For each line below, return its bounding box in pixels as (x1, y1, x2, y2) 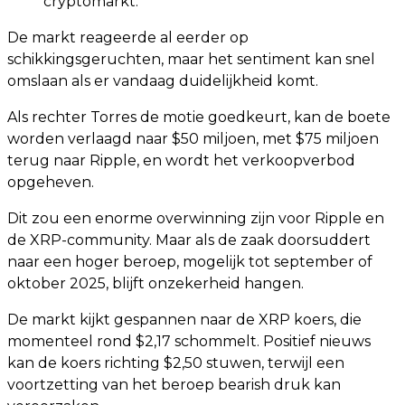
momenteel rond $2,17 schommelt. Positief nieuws (7, 333, 371, 351)
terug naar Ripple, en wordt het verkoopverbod (7, 152, 355, 170)
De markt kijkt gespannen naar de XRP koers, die (7, 311, 362, 329)
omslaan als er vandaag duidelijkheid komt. (7, 72, 318, 90)
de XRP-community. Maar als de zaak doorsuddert (7, 231, 371, 250)
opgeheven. (7, 174, 94, 192)
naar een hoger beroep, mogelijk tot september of (7, 253, 372, 271)
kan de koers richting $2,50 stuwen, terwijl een (7, 354, 344, 372)
